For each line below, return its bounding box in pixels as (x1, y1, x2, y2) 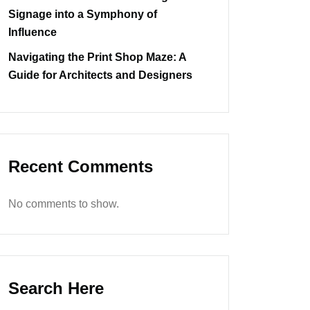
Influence (8, 26, 57, 39)
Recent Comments (8, 157, 153, 176)
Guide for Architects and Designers (8, 69, 192, 82)
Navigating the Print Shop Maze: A (8, 51, 186, 64)
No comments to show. (8, 198, 119, 210)
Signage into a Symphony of (8, 8, 157, 21)
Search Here (8, 279, 104, 298)
